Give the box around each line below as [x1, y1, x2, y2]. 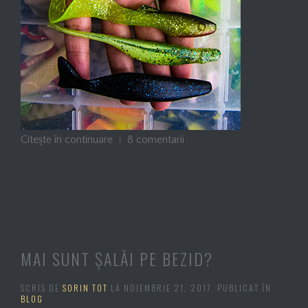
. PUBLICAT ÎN [212, 281, 272, 294]
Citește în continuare [21, 133, 113, 146]
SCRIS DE [21, 281, 63, 294]
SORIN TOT [63, 281, 108, 294]
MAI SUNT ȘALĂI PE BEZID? [21, 245, 213, 271]
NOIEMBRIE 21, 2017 [124, 281, 212, 294]
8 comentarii [127, 133, 184, 146]
